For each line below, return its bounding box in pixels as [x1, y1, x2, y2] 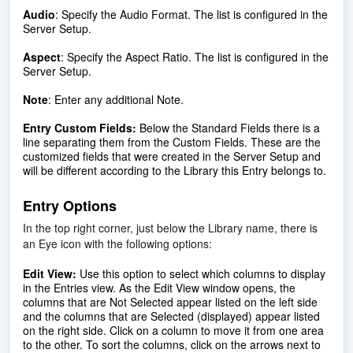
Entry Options [23, 195, 117, 217]
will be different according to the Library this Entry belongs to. [23, 162, 326, 179]
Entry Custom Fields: [23, 120, 139, 136]
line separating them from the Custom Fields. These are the [23, 134, 321, 150]
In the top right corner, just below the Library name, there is [23, 220, 318, 236]
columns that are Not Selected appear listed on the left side [23, 294, 318, 310]
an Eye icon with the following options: [23, 236, 212, 252]
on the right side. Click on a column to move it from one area [23, 322, 324, 339]
